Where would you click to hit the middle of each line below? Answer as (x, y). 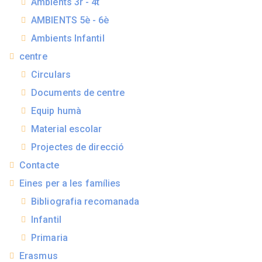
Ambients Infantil (68, 39)
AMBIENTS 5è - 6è (70, 20)
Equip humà (56, 111)
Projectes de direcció (78, 147)
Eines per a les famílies (70, 184)
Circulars (51, 75)
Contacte (39, 166)
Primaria (49, 238)
